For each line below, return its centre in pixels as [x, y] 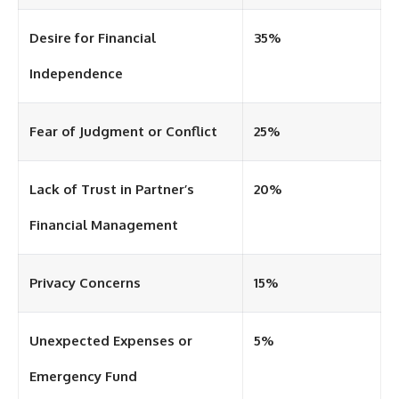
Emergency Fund [83, 377]
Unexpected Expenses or [111, 341]
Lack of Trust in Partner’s [112, 190]
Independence [76, 74]
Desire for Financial [93, 38]
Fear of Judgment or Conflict [123, 132]
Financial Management [104, 225]
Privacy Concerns [85, 283]
